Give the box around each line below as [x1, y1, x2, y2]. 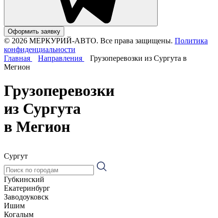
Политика [175, 36, 208, 45]
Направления [38, 54, 84, 62]
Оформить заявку [8, 27, 60, 35]
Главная [4, 54, 32, 62]
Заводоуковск [4, 192, 49, 201]
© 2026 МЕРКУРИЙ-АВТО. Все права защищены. [4, 36, 173, 45]
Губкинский [4, 175, 44, 183]
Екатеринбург [4, 183, 50, 192]
